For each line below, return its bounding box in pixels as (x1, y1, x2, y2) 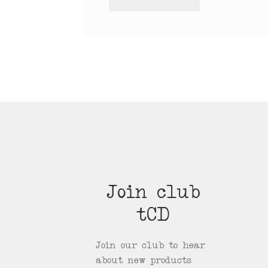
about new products (96, 256, 192, 266)
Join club (106, 185, 200, 205)
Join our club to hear (96, 241, 206, 251)
